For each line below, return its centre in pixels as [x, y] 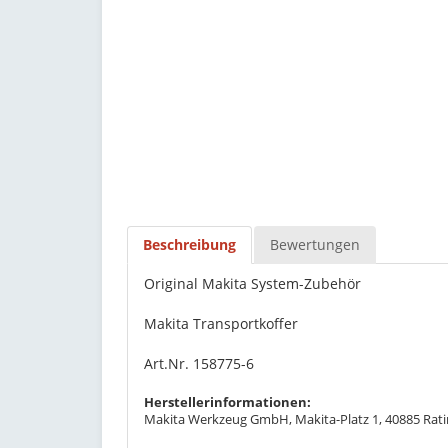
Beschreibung [189, 244]
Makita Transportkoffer [221, 323]
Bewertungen [315, 244]
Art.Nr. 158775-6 [199, 363]
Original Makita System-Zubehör [252, 283]
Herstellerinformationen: [227, 402]
